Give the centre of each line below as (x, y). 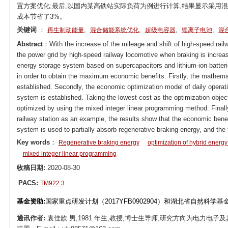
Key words (33, 142)
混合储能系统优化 (114, 30)
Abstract (30, 44)
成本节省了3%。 (41, 17)
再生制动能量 (65, 30)
